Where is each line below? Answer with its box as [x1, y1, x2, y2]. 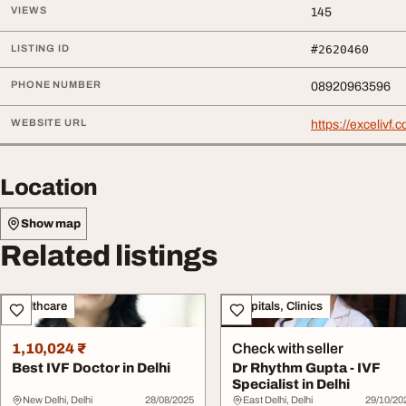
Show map [21, 217, 81, 230]
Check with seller [232, 341, 343, 357]
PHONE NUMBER [11, 79, 101, 91]
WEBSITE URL [11, 117, 87, 129]
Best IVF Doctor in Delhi [12, 361, 170, 376]
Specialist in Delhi [232, 377, 351, 392]
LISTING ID [11, 43, 70, 54]
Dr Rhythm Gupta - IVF [232, 361, 382, 376]
